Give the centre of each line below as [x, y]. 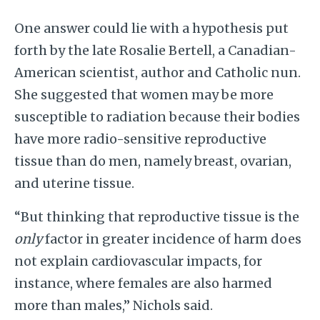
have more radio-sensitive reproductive [140, 139]
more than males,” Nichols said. [113, 305]
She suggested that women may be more [144, 94]
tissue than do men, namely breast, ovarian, [152, 161]
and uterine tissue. [75, 183]
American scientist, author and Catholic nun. [157, 72]
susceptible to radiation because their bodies [157, 116]
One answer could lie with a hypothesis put [151, 28]
